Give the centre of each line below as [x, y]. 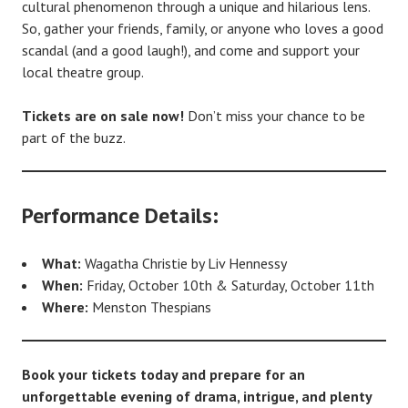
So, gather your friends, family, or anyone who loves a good [203, 28]
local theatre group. [83, 71]
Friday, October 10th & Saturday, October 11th [229, 285]
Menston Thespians [150, 306]
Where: [65, 306]
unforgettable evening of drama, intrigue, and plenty [197, 396]
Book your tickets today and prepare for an [163, 374]
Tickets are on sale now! [103, 115]
